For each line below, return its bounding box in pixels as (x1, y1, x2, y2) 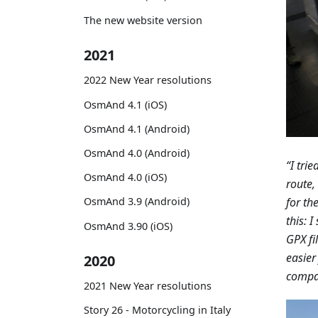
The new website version (84, 13, 202, 27)
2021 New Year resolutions (84, 279, 212, 293)
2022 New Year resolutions (84, 73, 212, 87)
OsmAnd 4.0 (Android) (84, 146, 190, 160)
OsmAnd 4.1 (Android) (84, 121, 190, 136)
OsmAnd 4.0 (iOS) (84, 170, 167, 185)
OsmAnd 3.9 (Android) (84, 194, 190, 209)
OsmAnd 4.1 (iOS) (84, 97, 167, 111)
